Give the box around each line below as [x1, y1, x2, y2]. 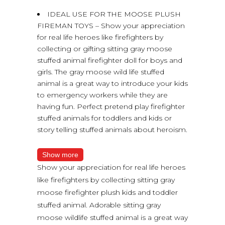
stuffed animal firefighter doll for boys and [37, 55, 182, 65]
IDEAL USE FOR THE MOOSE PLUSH [47, 9, 181, 19]
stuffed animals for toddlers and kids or [37, 113, 172, 123]
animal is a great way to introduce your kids [37, 78, 188, 88]
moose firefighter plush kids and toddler [37, 187, 178, 197]
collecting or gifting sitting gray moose [37, 44, 172, 53]
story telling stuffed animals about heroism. [37, 125, 187, 134]
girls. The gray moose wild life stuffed [37, 67, 164, 76]
